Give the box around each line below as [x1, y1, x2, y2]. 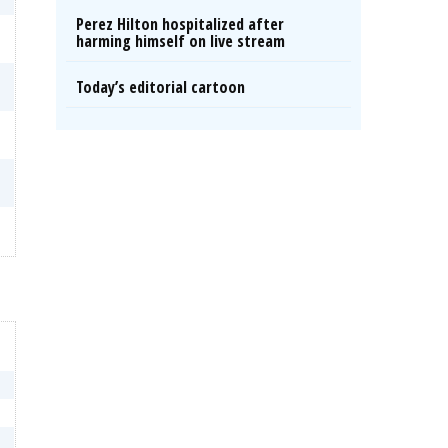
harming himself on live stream [76, 30, 285, 52]
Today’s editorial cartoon [76, 76, 245, 98]
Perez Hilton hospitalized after [76, 13, 284, 35]
